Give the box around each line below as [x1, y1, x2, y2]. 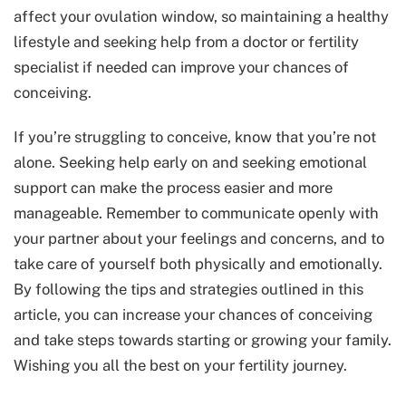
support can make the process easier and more [14, 178, 333, 197]
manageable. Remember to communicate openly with [14, 203, 379, 222]
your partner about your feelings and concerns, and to [14, 228, 384, 247]
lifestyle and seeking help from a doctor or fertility [14, 32, 359, 51]
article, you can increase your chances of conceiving [14, 304, 372, 324]
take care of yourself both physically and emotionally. [14, 254, 382, 273]
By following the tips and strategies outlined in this [14, 279, 363, 298]
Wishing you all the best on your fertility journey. [14, 355, 347, 374]
